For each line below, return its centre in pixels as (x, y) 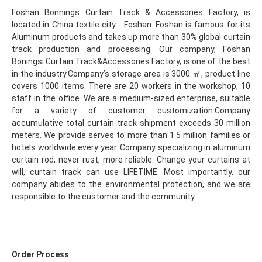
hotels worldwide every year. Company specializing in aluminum (131, 148)
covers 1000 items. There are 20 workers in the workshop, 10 (131, 86)
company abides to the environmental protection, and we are (131, 185)
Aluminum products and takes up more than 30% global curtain (131, 37)
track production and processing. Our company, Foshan (131, 49)
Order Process (40, 255)
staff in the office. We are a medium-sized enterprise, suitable (131, 99)
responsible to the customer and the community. (104, 197)
